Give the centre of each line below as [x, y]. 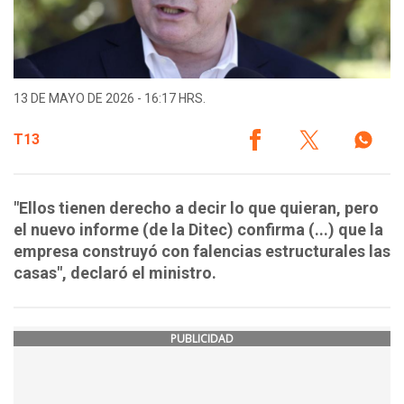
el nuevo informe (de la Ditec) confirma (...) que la [198, 230]
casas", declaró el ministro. [115, 273]
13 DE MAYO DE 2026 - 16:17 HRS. [110, 99]
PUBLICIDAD [202, 339]
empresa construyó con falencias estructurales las [202, 252]
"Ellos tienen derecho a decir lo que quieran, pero [196, 208]
